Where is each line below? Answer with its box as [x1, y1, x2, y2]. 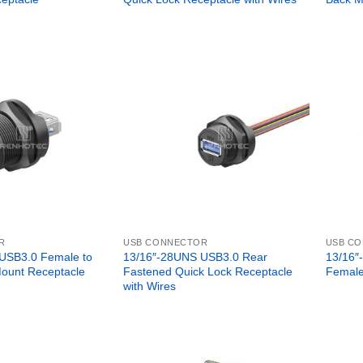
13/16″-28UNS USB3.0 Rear [123, 250, 268, 264]
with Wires [123, 280, 177, 293]
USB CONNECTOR [123, 237, 208, 248]
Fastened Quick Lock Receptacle [123, 265, 293, 279]
